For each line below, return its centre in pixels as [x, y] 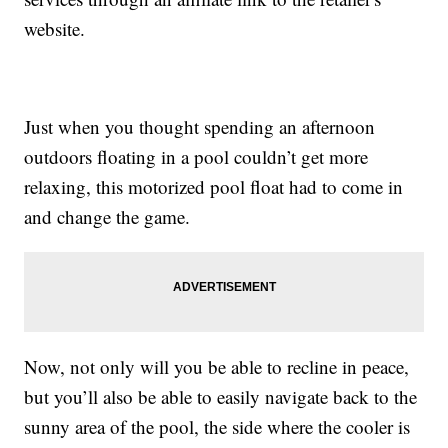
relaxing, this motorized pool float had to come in [214, 186]
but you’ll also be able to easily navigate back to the [221, 396]
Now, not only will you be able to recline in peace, [217, 366]
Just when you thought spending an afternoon [200, 126]
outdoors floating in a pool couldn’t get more [196, 156]
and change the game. [107, 216]
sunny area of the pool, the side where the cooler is [217, 426]
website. [55, 28]
